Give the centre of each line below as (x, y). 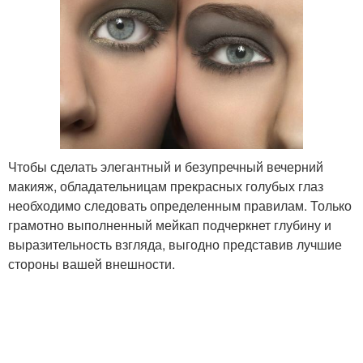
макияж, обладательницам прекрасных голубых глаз (166, 186)
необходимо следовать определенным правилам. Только (180, 205)
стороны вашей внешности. (92, 263)
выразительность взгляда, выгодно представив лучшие (175, 244)
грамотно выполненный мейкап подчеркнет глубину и (170, 224)
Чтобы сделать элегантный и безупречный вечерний (166, 166)
